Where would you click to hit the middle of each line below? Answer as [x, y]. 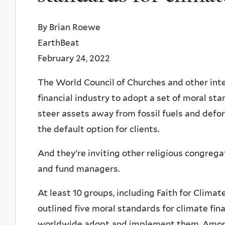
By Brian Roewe [69, 27]
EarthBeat [59, 42]
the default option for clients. [98, 129]
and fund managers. [79, 168]
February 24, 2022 [74, 58]
